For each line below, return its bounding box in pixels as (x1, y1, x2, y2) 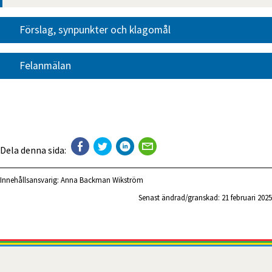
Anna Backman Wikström (61, 174, 143, 185)
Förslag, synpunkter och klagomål (19, 23, 171, 37)
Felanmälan (19, 59, 71, 73)
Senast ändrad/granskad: (138, 192, 222, 203)
